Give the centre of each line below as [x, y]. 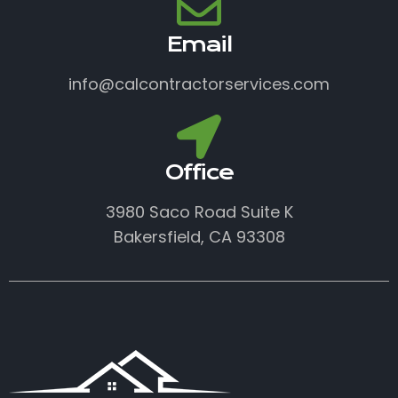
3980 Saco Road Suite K [199, 211]
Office [199, 172]
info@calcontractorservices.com [199, 84]
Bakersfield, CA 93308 [199, 236]
